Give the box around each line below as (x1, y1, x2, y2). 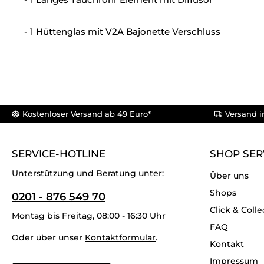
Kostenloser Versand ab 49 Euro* (22, 109, 151, 118)
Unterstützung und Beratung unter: (12, 167, 164, 179)
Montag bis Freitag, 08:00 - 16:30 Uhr (12, 210, 166, 221)
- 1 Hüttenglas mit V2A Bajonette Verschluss (24, 26, 220, 38)
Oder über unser (12, 232, 85, 243)
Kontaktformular (85, 232, 156, 243)
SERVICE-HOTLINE (12, 147, 105, 160)
